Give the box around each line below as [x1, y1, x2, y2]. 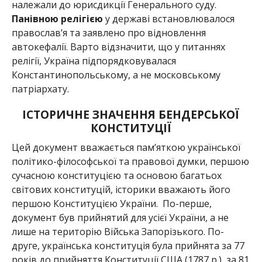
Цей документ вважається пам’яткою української [11, 140, 240, 154]
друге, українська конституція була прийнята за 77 [11, 239, 244, 252]
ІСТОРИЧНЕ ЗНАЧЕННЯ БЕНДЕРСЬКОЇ [22, 106, 240, 122]
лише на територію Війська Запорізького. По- [11, 225, 224, 238]
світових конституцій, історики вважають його [11, 182, 230, 196]
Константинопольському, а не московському [11, 68, 220, 81]
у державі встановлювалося [102, 12, 235, 25]
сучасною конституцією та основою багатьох [11, 168, 222, 182]
